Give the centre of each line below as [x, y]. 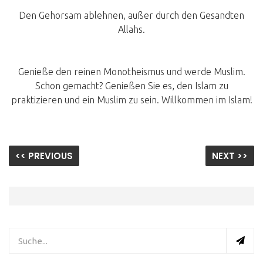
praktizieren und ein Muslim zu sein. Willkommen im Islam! [131, 100]
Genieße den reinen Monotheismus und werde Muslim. [131, 72]
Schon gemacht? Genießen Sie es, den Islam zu [131, 86]
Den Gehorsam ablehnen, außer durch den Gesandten [131, 16]
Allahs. [131, 30]
